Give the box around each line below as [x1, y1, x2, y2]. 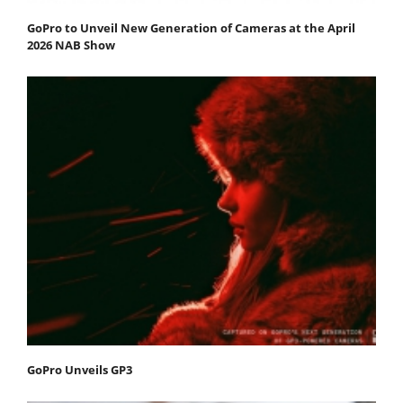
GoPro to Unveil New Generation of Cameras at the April [27, 19, 355, 36]
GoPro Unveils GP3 [27, 362, 132, 379]
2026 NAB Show [27, 36, 115, 53]
